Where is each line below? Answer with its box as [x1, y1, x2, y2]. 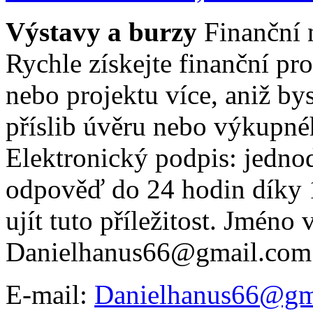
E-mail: [6, 279, 94, 310]
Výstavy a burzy [6, 16, 197, 47]
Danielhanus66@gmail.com [6, 236, 312, 267]
